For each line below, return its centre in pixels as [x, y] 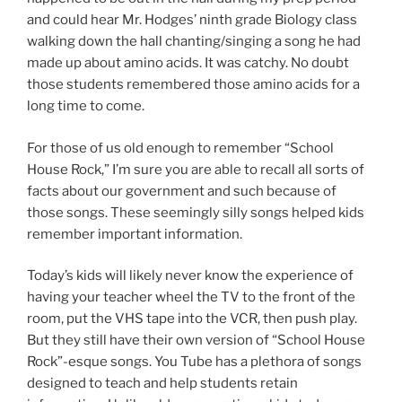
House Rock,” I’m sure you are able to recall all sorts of [196, 169]
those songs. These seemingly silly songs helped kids [196, 212]
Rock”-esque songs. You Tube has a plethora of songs [194, 362]
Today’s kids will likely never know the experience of [190, 276]
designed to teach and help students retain [162, 384]
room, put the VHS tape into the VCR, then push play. [192, 319]
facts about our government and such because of [182, 191]
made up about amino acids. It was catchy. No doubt [188, 63]
